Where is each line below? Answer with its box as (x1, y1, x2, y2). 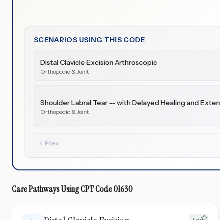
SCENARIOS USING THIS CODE (34, 35, 145, 44)
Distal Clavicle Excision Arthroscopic (40, 58, 157, 67)
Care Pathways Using (12, 183, 81, 195)
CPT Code (81, 183, 112, 195)
